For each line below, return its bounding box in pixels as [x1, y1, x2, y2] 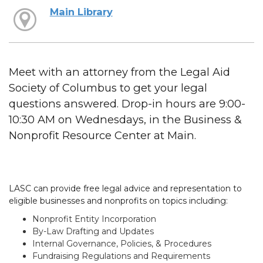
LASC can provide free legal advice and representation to [9, 183, 242, 194]
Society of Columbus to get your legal [9, 80, 207, 95]
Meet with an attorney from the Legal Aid [9, 65, 230, 79]
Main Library [49, 5, 113, 18]
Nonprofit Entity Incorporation [32, 213, 156, 224]
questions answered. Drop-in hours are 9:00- [9, 96, 245, 110]
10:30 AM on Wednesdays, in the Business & [9, 112, 242, 126]
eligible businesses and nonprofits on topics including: [9, 195, 228, 206]
